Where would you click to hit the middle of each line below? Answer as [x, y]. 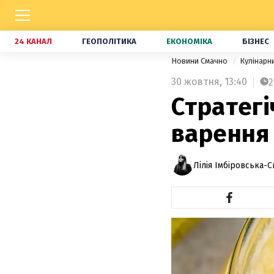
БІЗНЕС [256, 41]
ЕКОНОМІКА [189, 41]
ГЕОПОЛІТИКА [109, 41]
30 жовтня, [197, 82]
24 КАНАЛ [33, 41]
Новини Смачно [200, 61]
